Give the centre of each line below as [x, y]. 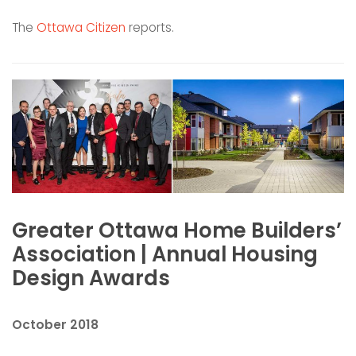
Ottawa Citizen [81, 28]
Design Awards [91, 278]
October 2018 [55, 324]
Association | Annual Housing [165, 254]
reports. [150, 28]
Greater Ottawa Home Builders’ [177, 230]
